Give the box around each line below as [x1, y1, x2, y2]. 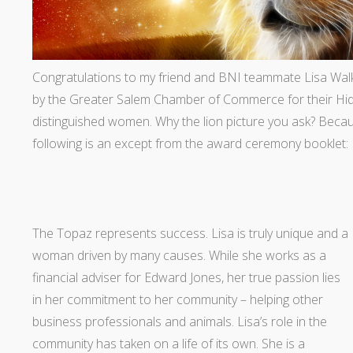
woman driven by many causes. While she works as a [32, 246, 326, 264]
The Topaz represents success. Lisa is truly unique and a [32, 224, 348, 242]
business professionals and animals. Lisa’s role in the [32, 312, 327, 330]
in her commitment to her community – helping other [32, 290, 323, 308]
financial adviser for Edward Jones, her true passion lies [32, 268, 340, 286]
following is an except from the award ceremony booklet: [32, 134, 348, 152]
